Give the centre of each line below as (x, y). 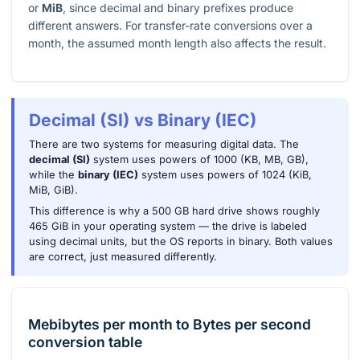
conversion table (85, 342)
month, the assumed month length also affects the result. (177, 43)
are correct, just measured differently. (123, 257)
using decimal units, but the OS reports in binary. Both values (180, 242)
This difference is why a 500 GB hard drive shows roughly (174, 211)
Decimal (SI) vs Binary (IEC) (143, 121)
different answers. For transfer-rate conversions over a (170, 26)
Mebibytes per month (100, 324)
